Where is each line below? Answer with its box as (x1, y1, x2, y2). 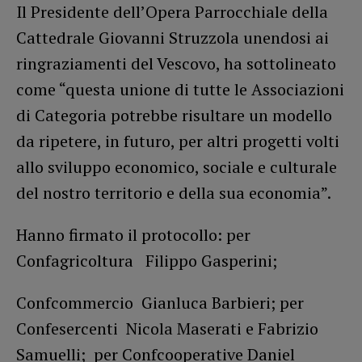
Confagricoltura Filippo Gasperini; (16, 249, 277, 271)
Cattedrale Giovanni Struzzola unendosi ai (16, 26, 329, 48)
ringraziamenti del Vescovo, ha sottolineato (16, 52, 336, 74)
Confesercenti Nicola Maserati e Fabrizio (16, 317, 318, 339)
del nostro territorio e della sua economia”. (16, 181, 331, 204)
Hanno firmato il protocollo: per (16, 223, 250, 246)
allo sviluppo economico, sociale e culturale (16, 155, 337, 178)
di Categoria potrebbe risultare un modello (16, 103, 332, 126)
